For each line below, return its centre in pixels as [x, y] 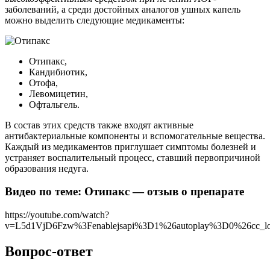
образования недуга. [47, 168]
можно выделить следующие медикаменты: [95, 20]
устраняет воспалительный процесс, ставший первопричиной [133, 157]
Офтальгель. [54, 104]
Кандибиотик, [58, 72]
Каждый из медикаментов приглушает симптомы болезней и [130, 146]
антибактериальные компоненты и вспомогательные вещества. [135, 136]
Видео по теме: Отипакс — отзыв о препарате [124, 192]
